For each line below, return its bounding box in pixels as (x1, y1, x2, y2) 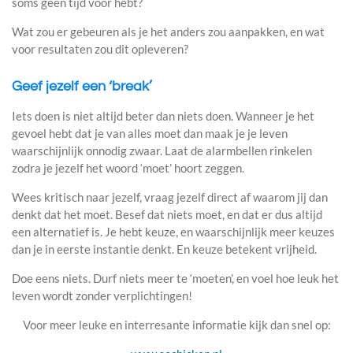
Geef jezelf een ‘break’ (12, 79, 152, 94)
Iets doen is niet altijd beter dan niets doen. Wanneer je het (12, 109, 314, 123)
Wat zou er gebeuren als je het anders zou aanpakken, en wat (12, 24, 325, 39)
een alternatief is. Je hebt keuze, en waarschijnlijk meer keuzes (12, 225, 335, 239)
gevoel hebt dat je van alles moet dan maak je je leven (12, 126, 288, 140)
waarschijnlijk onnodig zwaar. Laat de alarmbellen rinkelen (12, 143, 312, 158)
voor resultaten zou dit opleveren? (12, 41, 188, 56)
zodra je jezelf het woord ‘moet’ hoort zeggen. (12, 161, 244, 175)
